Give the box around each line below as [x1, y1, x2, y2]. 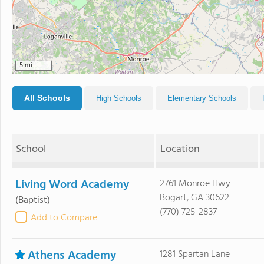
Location [160, 141, 200, 158]
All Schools [24, 93, 70, 103]
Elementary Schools [167, 94, 236, 103]
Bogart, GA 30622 [159, 190, 229, 206]
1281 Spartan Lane [159, 247, 230, 262]
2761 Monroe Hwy [159, 176, 230, 192]
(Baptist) [15, 193, 50, 208]
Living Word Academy [15, 176, 129, 194]
